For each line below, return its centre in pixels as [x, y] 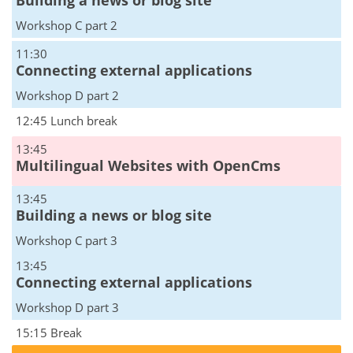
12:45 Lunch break [67, 121]
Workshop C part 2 [67, 26]
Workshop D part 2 [67, 96]
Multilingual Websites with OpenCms [148, 166]
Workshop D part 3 [67, 308]
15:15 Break [49, 333]
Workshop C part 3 [67, 241]
